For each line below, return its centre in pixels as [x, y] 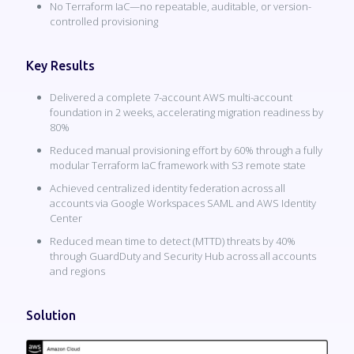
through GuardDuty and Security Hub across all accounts [183, 256]
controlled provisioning [104, 21]
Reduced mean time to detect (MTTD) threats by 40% [173, 241]
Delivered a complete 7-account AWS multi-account [171, 97]
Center [66, 218]
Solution [51, 315]
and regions [77, 271]
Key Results [60, 66]
